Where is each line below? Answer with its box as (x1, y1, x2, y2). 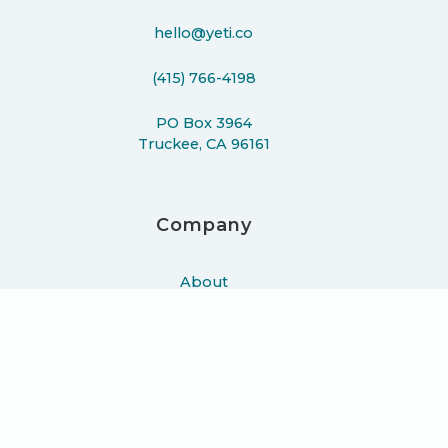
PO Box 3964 (155, 113, 252, 132)
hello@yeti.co (154, 23, 254, 42)
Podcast (173, 362, 234, 381)
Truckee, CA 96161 (137, 134, 270, 153)
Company (156, 213, 252, 236)
